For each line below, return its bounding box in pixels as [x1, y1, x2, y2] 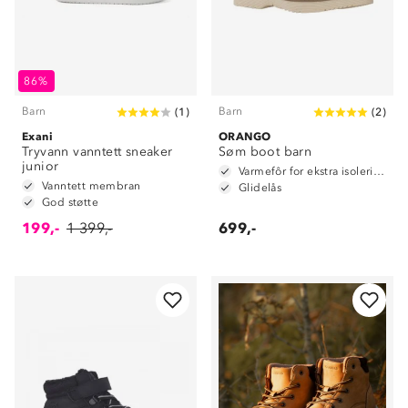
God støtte [42, 196, 98, 209]
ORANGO [219, 129, 271, 143]
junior [22, 158, 59, 174]
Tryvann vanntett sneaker [22, 144, 173, 159]
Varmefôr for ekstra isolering [372, 165, 384, 178]
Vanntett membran [42, 179, 141, 192]
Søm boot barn [219, 144, 312, 159]
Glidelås [239, 181, 282, 194]
